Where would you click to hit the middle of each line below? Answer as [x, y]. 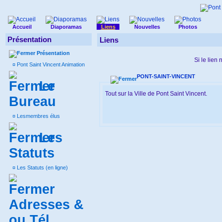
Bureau [32, 102]
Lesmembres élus [38, 116]
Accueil [22, 27]
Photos [188, 27]
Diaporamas [66, 27]
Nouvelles [147, 27]
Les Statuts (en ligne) [42, 167]
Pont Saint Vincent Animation [50, 64]
